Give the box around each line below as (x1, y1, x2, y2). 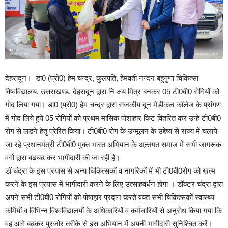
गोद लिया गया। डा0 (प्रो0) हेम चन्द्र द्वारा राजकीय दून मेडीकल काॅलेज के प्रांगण (5, 100, 221, 109)
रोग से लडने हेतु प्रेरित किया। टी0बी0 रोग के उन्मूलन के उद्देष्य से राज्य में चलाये (5, 127, 217, 136)
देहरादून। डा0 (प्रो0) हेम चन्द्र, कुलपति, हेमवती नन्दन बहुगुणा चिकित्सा (5, 74, 198, 83)
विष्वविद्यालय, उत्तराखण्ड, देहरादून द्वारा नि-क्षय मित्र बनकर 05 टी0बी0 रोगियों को (5, 87, 219, 96)
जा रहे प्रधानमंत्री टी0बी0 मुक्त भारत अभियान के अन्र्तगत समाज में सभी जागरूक (5, 140, 221, 149)
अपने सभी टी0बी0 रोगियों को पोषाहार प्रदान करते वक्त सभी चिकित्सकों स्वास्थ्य (5, 193, 214, 202)
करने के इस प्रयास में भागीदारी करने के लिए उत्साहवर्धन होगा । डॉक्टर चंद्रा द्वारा (5, 180, 223, 189)
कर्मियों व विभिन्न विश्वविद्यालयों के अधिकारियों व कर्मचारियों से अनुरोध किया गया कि (5, 206, 222, 215)
